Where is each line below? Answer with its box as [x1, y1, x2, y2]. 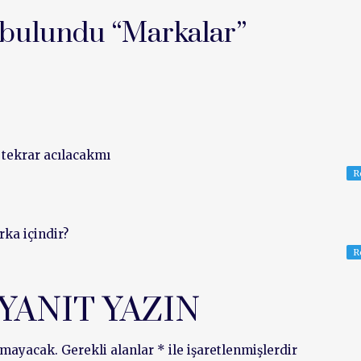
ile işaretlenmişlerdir [165, 342, 298, 358]
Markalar [121, 16, 236, 52]
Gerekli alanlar [61, 342, 158, 358]
